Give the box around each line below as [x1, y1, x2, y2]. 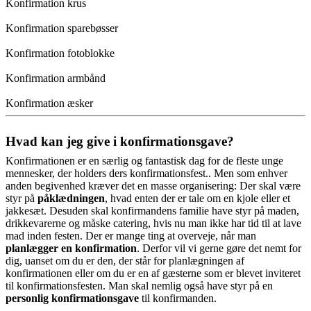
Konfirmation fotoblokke [6, 47, 115, 59]
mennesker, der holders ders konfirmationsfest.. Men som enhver [6, 167, 287, 179]
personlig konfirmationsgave [6, 292, 139, 304]
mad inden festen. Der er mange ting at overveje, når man [6, 229, 256, 242]
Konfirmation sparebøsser [6, 22, 118, 34]
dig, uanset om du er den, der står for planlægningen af [6, 254, 244, 267]
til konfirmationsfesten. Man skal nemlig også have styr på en [6, 279, 273, 292]
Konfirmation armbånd [6, 72, 106, 84]
